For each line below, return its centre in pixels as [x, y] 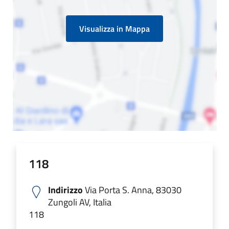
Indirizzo [65, 190]
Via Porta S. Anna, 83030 [132, 190]
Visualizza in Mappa [114, 28]
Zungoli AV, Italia [80, 202]
